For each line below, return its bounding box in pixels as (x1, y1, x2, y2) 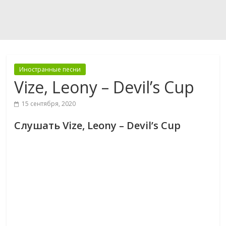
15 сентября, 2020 (22, 99, 76, 108)
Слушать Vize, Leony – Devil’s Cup (14, 119, 181, 132)
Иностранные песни (19, 65, 81, 74)
